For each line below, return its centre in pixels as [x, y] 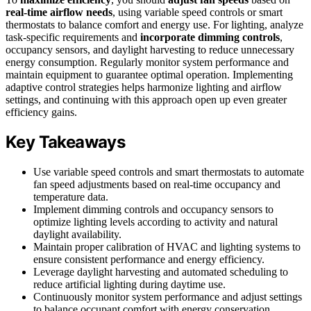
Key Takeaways [66, 142]
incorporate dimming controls [210, 37]
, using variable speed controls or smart [197, 12]
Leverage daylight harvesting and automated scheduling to [161, 272]
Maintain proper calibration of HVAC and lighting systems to [167, 247]
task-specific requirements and [73, 37]
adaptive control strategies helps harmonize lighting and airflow [144, 87]
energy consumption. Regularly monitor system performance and [147, 62]
